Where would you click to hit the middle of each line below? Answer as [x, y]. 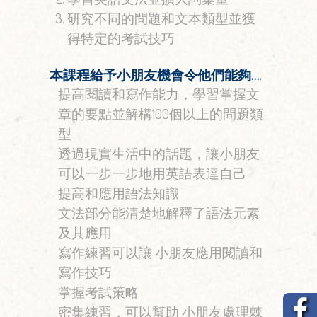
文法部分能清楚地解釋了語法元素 [159, 213]
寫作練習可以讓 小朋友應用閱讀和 [160, 253]
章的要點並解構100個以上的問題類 [161, 114]
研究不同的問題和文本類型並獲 [161, 18]
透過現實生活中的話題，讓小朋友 [159, 154]
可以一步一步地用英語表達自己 [152, 173]
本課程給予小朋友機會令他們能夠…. [155, 75]
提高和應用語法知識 [119, 193]
